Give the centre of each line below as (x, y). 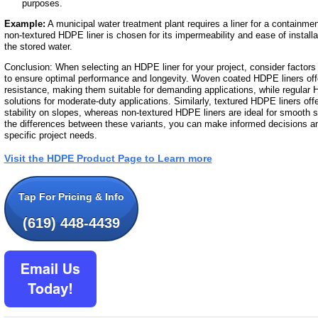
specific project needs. (50, 136)
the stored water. (38, 47)
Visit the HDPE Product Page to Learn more (108, 159)
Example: (24, 24)
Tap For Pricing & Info (71, 197)
